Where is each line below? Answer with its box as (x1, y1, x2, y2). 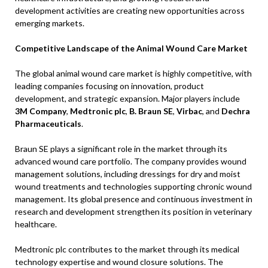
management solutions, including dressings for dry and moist (15, 169, 240, 179)
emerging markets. (15, 18, 84, 28)
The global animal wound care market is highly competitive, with (15, 68, 252, 78)
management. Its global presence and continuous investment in (15, 194, 252, 204)
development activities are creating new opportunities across (15, 5, 245, 16)
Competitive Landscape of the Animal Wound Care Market (15, 43, 248, 53)
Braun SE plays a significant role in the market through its (15, 144, 227, 154)
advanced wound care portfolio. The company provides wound (15, 156, 246, 166)
